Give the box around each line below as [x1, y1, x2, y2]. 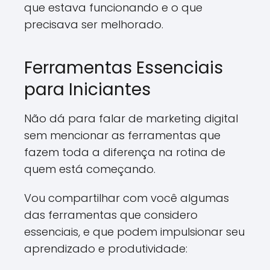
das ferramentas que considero [24, 207, 198, 222]
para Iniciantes [24, 78, 151, 101]
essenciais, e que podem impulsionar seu [24, 224, 245, 239]
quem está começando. [24, 162, 155, 177]
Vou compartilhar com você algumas [24, 190, 229, 206]
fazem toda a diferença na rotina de [24, 145, 225, 160]
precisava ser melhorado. [24, 17, 163, 32]
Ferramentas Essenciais [24, 56, 223, 80]
